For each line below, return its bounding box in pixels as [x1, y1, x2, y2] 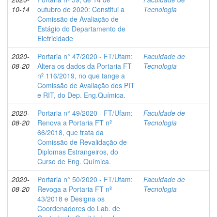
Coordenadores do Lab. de [37, 203, 120, 213]
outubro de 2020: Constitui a [37, 4, 124, 14]
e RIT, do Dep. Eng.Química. [37, 90, 125, 100]
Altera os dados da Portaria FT [37, 61, 132, 71]
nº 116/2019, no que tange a [37, 71, 125, 80]
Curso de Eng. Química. [37, 156, 111, 166]
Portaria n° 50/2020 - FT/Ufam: [37, 174, 133, 184]
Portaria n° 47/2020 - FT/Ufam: [37, 51, 133, 61]
